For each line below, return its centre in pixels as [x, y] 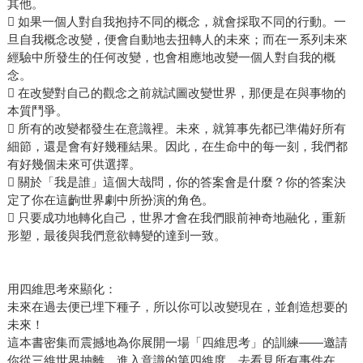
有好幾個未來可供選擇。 [74, 164]
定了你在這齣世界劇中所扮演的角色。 [110, 200]
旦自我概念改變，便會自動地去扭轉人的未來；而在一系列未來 [177, 40]
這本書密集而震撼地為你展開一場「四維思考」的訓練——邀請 [177, 343]
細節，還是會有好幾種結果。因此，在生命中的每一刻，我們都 [177, 147]
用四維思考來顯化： [62, 289]
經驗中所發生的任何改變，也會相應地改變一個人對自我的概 [171, 58]
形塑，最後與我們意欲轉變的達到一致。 [116, 236]
